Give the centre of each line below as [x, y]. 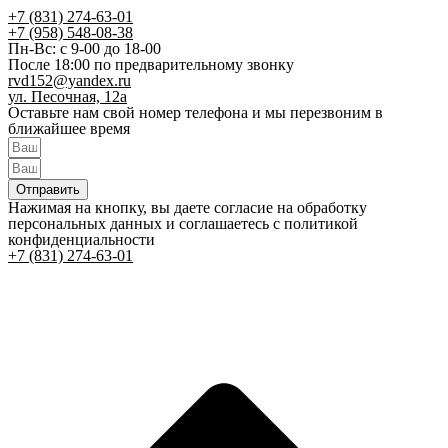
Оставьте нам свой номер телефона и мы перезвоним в [195, 113]
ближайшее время [69, 129]
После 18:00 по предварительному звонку [151, 65]
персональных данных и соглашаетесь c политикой [183, 224]
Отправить [48, 190]
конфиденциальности [81, 240]
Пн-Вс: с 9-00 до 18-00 [84, 49]
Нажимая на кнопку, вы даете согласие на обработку [187, 208]
